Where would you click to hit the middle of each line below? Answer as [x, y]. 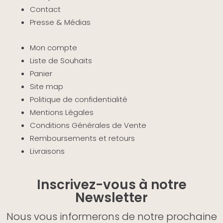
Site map [46, 86]
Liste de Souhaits [61, 60]
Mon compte [53, 47]
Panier [41, 73]
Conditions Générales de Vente [88, 125]
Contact [45, 9]
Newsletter [111, 197]
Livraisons [47, 151]
